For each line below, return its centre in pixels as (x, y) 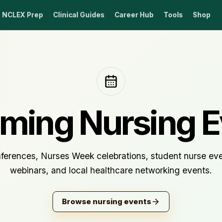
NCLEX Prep (22, 15)
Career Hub (134, 15)
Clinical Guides (79, 15)
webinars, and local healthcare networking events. (111, 170)
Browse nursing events (107, 201)
